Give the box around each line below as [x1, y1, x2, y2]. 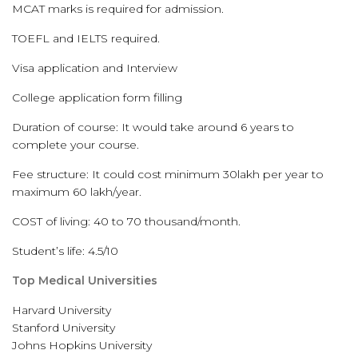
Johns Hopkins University [12, 338, 152, 352]
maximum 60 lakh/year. [12, 185, 141, 199]
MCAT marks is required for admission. [12, 2, 224, 16]
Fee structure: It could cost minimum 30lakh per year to [12, 167, 324, 181]
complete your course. [12, 137, 139, 152]
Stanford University [12, 320, 115, 335]
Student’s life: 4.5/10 [12, 244, 118, 258]
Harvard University [12, 303, 111, 317]
